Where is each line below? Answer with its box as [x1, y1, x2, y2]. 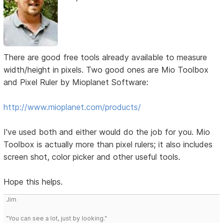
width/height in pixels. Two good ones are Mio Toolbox [3, 65, 209, 75]
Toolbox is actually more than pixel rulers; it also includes [3, 139, 213, 150]
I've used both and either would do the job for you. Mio [3, 127, 211, 137]
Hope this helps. [3, 177, 63, 187]
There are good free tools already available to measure [3, 52, 208, 63]
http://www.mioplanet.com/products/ [3, 102, 141, 112]
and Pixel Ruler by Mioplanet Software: [3, 77, 149, 88]
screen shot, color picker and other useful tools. [3, 152, 181, 162]
